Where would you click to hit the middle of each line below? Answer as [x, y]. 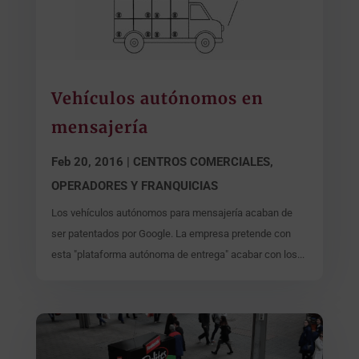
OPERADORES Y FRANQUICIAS [134, 186]
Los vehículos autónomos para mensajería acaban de [171, 212]
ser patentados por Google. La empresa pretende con [171, 233]
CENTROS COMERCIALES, [203, 161]
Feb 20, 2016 [87, 161]
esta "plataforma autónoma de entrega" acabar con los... [177, 254]
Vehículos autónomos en [157, 98]
